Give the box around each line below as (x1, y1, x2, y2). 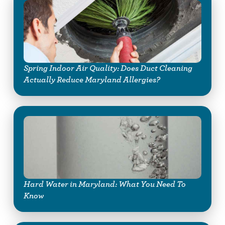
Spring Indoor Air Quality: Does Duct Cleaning (23, 64, 192, 73)
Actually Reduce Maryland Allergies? (23, 76, 160, 84)
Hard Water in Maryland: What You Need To (23, 180, 186, 189)
